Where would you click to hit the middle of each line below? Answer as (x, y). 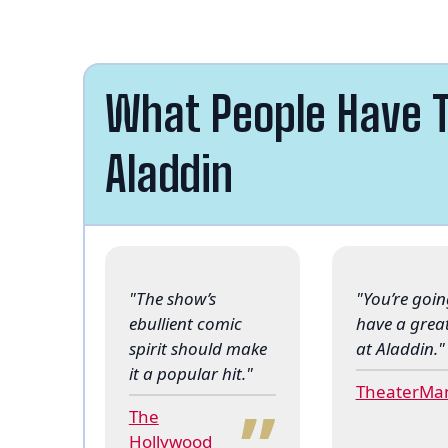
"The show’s (172, 298)
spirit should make (197, 348)
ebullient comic (185, 323)
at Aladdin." (400, 348)
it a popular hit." (190, 373)
